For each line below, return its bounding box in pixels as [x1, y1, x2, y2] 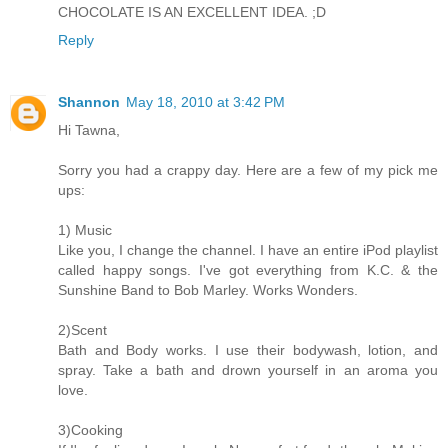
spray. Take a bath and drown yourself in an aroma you [58, 362, 438, 379]
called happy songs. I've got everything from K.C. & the [58, 262, 438, 279]
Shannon [58, 94, 120, 111]
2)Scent [58, 322, 107, 339]
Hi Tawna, [58, 122, 120, 139]
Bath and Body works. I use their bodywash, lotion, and [58, 342, 438, 359]
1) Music [58, 222, 112, 239]
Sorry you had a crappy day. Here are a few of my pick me [58, 162, 438, 179]
